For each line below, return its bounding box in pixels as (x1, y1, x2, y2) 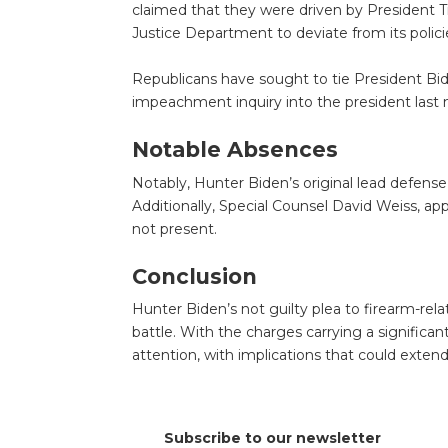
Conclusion (131, 263, 257, 289)
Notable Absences (131, 137, 338, 163)
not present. (131, 219, 217, 238)
